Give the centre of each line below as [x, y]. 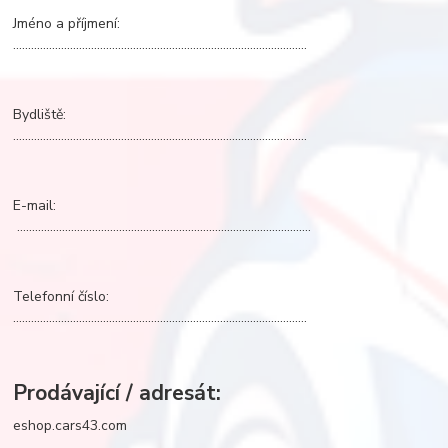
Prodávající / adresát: [117, 393]
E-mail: [81, 205]
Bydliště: [82, 114]
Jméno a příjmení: [77, 23]
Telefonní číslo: [81, 296]
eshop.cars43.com [70, 426]
